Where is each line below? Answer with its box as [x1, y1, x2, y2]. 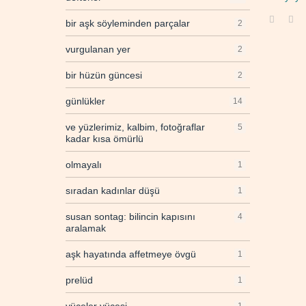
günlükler [66, 96, 105, 107]
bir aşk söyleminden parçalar [66, 18, 190, 29]
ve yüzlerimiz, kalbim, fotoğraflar [66, 122, 205, 133]
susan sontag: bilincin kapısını [66, 211, 195, 223]
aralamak [66, 223, 106, 234]
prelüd [66, 275, 93, 286]
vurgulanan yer [66, 44, 130, 55]
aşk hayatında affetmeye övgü [66, 249, 196, 260]
